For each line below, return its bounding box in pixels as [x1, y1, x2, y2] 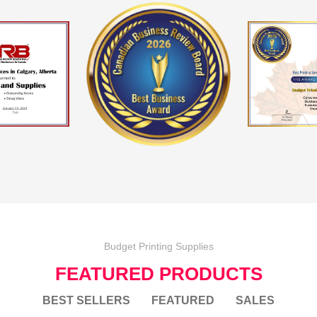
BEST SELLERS [42, 294, 130, 306]
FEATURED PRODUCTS [54, 263, 263, 284]
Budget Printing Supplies [103, 241, 214, 252]
